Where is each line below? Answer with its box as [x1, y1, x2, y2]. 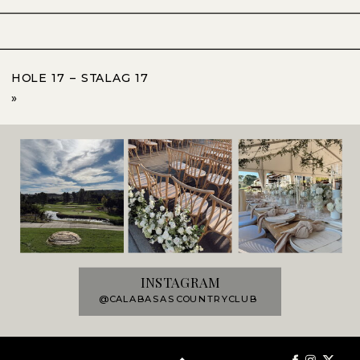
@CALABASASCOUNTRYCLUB [99, 293, 258, 305]
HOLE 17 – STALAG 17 [10, 71, 149, 86]
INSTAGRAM [141, 273, 219, 292]
